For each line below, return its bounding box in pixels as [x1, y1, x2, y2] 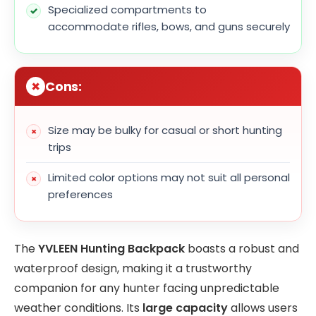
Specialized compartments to [48, 2, 207, 18]
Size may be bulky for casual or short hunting [48, 123, 282, 138]
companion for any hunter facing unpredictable [14, 280, 279, 297]
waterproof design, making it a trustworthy [14, 260, 252, 277]
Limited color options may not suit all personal [48, 170, 290, 186]
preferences [48, 187, 113, 202]
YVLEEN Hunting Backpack [38, 241, 185, 257]
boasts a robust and [185, 241, 299, 257]
